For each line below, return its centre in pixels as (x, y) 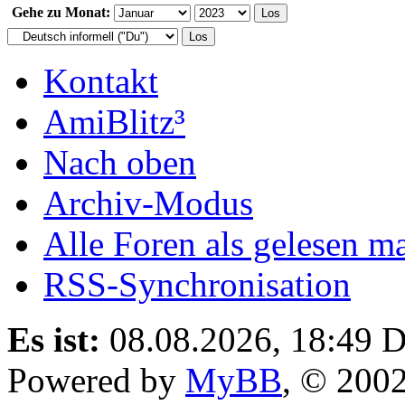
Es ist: (54, 339)
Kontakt (101, 80)
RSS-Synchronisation (197, 284)
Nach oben (120, 162)
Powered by (96, 380)
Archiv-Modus (148, 202)
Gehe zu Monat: (61, 12)
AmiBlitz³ (114, 121)
